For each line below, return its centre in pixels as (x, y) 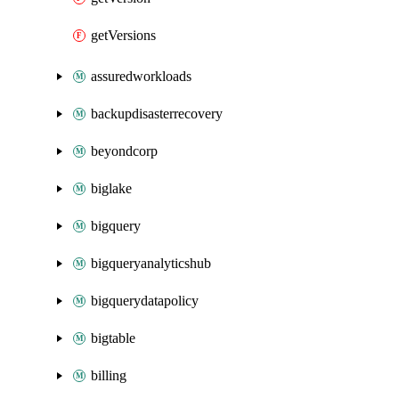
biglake (111, 188)
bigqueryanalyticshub (151, 263)
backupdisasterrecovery (157, 114)
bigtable (113, 338)
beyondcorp (124, 151)
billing (109, 375)
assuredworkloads (141, 76)
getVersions (123, 35)
